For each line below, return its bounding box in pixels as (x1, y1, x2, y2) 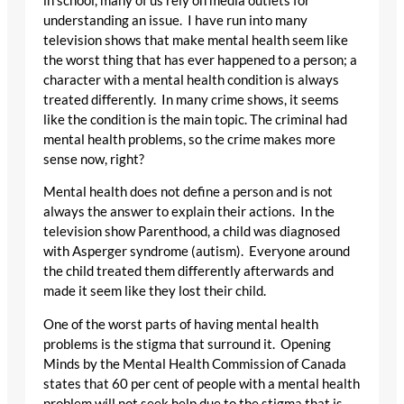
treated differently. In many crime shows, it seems (43, 91, 339, 107)
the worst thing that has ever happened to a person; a (43, 51, 357, 68)
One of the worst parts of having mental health (43, 316, 318, 332)
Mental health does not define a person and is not (43, 184, 333, 200)
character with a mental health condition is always (43, 71, 339, 87)
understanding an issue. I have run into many (43, 12, 308, 28)
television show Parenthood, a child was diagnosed (43, 224, 340, 240)
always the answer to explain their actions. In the (43, 204, 335, 220)
